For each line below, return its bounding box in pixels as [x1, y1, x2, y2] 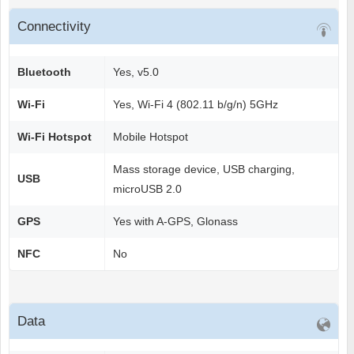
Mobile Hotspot [113, 130, 188, 144]
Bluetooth [17, 66, 71, 79]
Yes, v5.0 [113, 66, 159, 79]
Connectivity [17, 19, 91, 35]
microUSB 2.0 [113, 183, 182, 196]
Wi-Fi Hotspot [17, 130, 92, 144]
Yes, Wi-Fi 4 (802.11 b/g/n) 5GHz [113, 98, 278, 111]
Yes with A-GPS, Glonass [113, 215, 238, 228]
